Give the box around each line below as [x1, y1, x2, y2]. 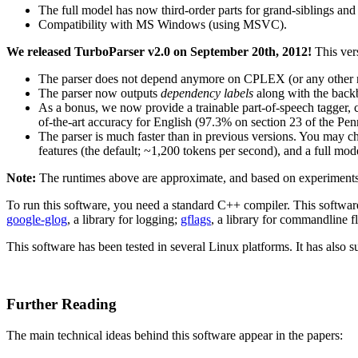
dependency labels [161, 86, 253, 100]
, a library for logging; [67, 212, 181, 226]
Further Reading [6, 296, 117, 313]
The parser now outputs [38, 86, 161, 100]
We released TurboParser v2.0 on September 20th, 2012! [6, 44, 312, 58]
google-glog [6, 212, 67, 226]
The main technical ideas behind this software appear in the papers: [6, 328, 343, 343]
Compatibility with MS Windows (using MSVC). [38, 17, 287, 31]
